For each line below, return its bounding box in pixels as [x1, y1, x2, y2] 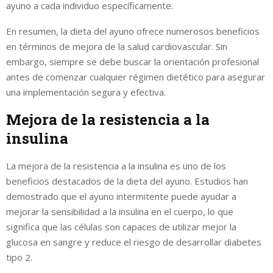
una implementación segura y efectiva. [6, 85, 166, 98]
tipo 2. [6, 250, 32, 263]
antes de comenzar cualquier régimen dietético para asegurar [6, 70, 265, 83]
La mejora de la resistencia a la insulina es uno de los [6, 159, 226, 172]
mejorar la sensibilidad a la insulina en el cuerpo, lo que [6, 205, 233, 218]
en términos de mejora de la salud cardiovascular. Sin [6, 40, 227, 52]
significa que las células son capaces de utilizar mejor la [6, 220, 236, 233]
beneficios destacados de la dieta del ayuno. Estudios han [6, 174, 248, 187]
